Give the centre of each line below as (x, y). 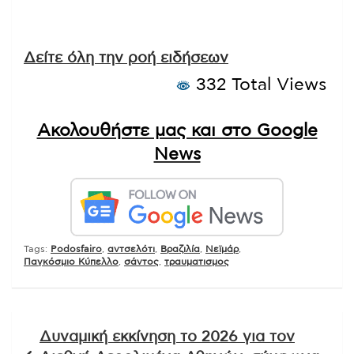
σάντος (141, 262)
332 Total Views (258, 85)
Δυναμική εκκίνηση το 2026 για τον (167, 337)
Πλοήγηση (59, 323)
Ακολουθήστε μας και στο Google (177, 131)
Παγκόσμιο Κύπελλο (71, 262)
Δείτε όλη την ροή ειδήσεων (126, 58)
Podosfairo (76, 249)
